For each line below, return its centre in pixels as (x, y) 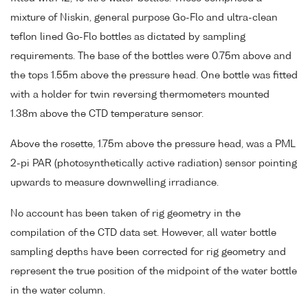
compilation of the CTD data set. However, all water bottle (143, 233)
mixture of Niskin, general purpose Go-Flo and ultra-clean (144, 18)
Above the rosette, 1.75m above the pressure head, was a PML (153, 145)
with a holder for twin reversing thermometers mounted (140, 95)
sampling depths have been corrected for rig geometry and (148, 253)
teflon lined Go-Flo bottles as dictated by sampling (128, 37)
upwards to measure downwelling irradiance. (114, 183)
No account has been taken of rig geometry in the (125, 214)
